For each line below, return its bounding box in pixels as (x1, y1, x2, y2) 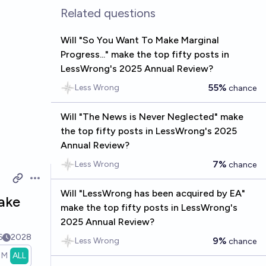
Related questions (60, 6, 156, 20)
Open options (28, 178, 88, 190)
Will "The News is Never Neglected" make (60, 111, 243, 122)
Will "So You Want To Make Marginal (60, 34, 219, 46)
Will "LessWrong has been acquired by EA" (60, 188, 245, 199)
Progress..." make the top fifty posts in (60, 49, 229, 60)
